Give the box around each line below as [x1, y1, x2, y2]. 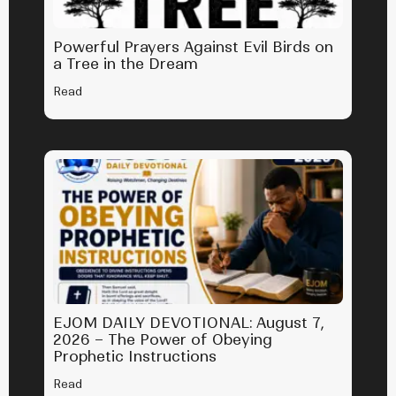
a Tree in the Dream [53, 55, 198, 73]
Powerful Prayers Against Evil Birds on [53, 38, 333, 57]
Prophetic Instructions [53, 347, 217, 366]
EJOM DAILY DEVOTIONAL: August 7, [53, 314, 324, 332]
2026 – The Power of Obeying [53, 331, 272, 349]
